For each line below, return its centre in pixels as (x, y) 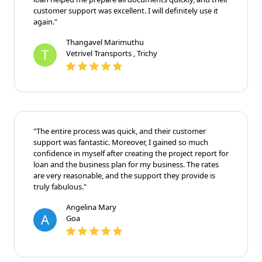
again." (45, 21)
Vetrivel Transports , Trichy (112, 53)
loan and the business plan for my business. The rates (126, 164)
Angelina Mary (91, 207)
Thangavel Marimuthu (105, 42)
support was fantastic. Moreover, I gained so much (121, 142)
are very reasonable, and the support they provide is (124, 175)
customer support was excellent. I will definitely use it (126, 10)
